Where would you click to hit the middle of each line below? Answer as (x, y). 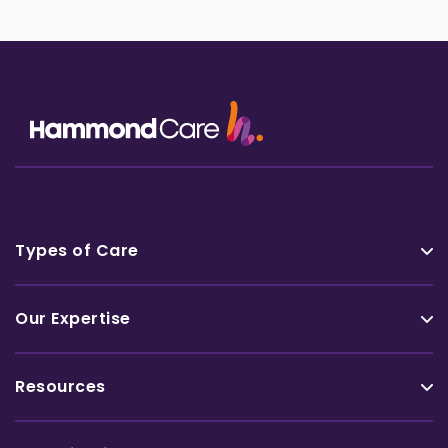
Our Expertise (73, 318)
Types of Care (77, 250)
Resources (60, 386)
